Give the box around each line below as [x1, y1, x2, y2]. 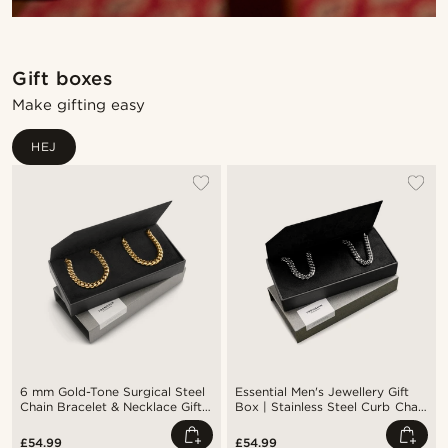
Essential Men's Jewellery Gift [235, 383, 410, 399]
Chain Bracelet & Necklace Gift [20, 398, 203, 414]
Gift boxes [12, 66, 113, 90]
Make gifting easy [12, 95, 146, 114]
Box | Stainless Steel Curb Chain [235, 398, 428, 414]
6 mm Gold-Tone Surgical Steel [20, 383, 207, 399]
